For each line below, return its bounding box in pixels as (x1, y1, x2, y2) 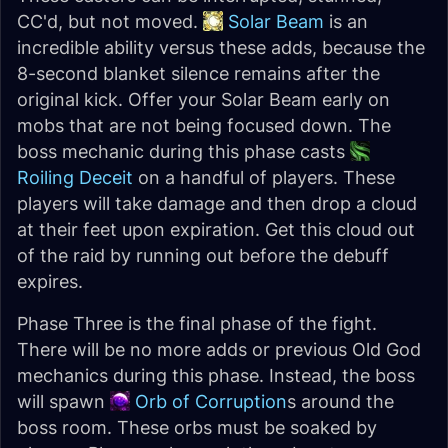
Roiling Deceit (17, 167, 133, 188)
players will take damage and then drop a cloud (17, 193, 417, 214)
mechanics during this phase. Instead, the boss (17, 365, 415, 386)
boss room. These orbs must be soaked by (17, 417, 377, 438)
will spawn (17, 391, 110, 412)
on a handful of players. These (133, 167, 395, 188)
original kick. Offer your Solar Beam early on (17, 89, 390, 110)
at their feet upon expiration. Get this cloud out (17, 219, 415, 240)
